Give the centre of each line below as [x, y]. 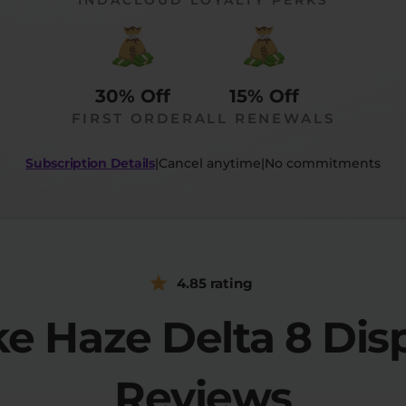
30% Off [133, 96]
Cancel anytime [209, 163]
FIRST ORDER [133, 118]
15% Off [265, 96]
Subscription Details [90, 163]
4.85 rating [214, 283]
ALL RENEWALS [265, 118]
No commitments [322, 163]
